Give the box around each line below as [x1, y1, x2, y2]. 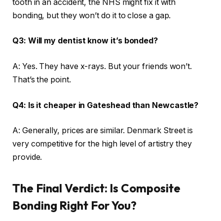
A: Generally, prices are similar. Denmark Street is [12, 126, 193, 136]
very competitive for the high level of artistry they [12, 139, 192, 149]
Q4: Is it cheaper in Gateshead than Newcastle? [12, 100, 199, 110]
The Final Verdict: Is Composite [12, 181, 181, 196]
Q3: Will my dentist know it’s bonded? [12, 36, 158, 46]
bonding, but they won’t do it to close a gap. [12, 10, 171, 20]
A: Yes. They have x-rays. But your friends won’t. [12, 61, 192, 71]
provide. [12, 152, 42, 162]
